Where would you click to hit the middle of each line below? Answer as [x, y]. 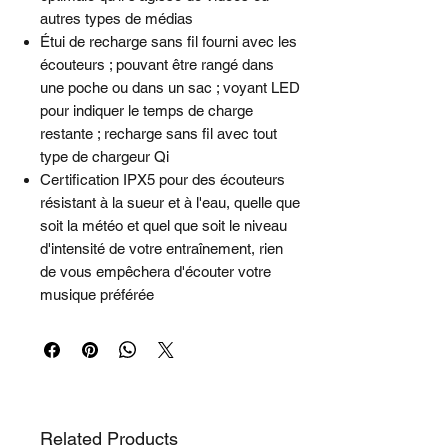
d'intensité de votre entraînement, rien [161, 249]
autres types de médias [116, 19]
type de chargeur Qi [104, 157]
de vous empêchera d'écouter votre [155, 272]
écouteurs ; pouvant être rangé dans [157, 65]
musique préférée [97, 295]
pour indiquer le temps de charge [146, 111]
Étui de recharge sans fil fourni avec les [168, 42]
